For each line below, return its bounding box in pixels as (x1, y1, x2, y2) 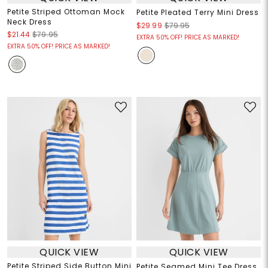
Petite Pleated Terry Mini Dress (136, 7, 259, 18)
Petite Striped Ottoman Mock (7, 7, 125, 17)
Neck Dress (7, 17, 52, 28)
